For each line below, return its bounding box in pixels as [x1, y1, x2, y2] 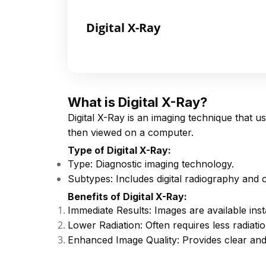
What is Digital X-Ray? [68, 94, 207, 110]
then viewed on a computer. [68, 126, 194, 138]
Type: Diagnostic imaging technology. [68, 158, 234, 170]
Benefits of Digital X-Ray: [68, 191, 187, 202]
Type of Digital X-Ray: [68, 144, 171, 156]
